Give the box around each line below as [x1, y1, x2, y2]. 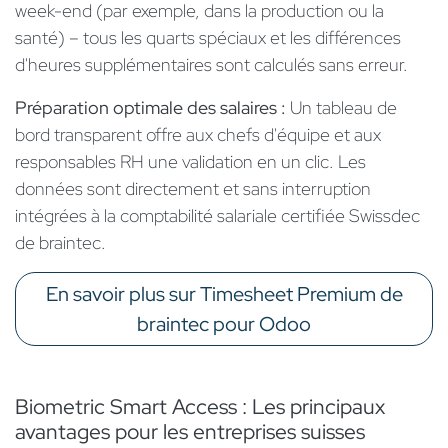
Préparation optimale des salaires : [15, 96, 290, 120]
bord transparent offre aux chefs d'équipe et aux [15, 123, 381, 147]
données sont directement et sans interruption [15, 177, 371, 201]
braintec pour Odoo [137, 311, 311, 338]
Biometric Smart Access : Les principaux [15, 393, 385, 421]
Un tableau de [290, 96, 397, 120]
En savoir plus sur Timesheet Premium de [45, 281, 403, 308]
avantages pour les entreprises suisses [15, 418, 365, 446]
